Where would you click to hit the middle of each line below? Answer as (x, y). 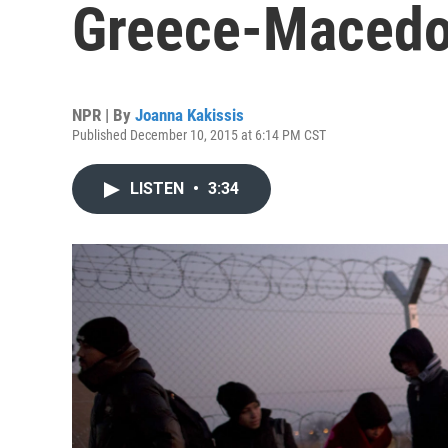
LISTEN (159, 188)
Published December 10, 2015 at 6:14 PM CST (199, 135)
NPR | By (103, 115)
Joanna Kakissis (189, 115)
